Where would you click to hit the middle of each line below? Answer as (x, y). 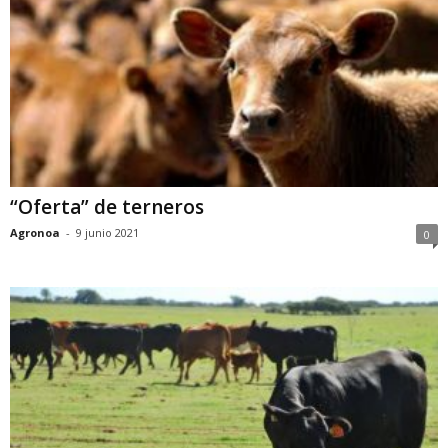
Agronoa (35, 233)
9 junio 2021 (107, 233)
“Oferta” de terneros (107, 207)
